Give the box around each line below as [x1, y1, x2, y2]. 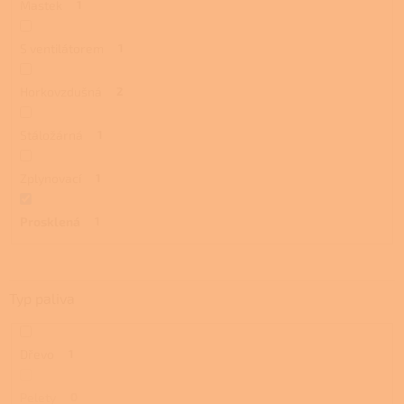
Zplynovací [19, 170, 81, 186]
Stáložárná [19, 126, 83, 142]
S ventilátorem [19, 40, 104, 56]
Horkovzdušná [19, 83, 102, 99]
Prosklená [19, 213, 80, 229]
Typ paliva [9, 289, 75, 308]
